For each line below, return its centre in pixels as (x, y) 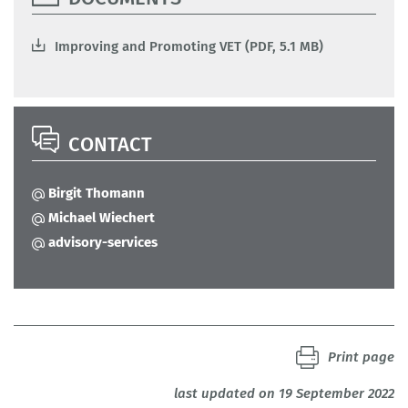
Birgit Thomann (97, 193)
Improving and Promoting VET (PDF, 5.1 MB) (189, 46)
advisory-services (103, 242)
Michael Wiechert (102, 217)
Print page (361, 357)
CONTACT (110, 144)
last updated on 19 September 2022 (284, 393)
